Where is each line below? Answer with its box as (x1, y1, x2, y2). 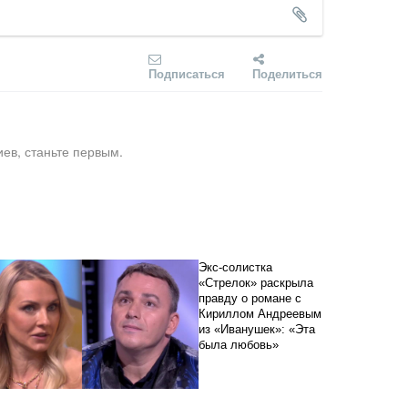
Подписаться (148, 64, 225, 82)
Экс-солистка (198, 260, 272, 274)
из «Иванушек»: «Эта (198, 321, 315, 336)
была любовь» (198, 337, 279, 352)
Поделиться (252, 64, 322, 82)
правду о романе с (198, 291, 301, 305)
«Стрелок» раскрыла (198, 275, 313, 290)
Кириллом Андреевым (198, 306, 321, 321)
